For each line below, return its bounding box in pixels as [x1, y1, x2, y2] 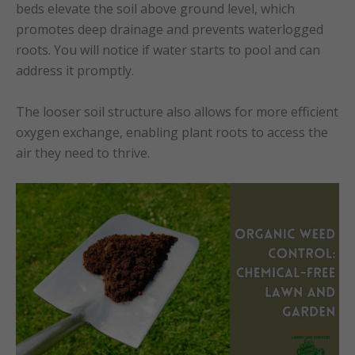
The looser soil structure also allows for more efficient [16, 102, 338, 120]
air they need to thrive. [16, 143, 150, 162]
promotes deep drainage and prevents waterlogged [16, 21, 323, 39]
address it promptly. [16, 62, 134, 80]
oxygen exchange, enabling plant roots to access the [16, 123, 328, 141]
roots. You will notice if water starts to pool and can [16, 41, 320, 59]
